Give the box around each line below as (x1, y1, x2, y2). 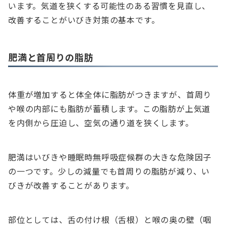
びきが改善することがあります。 (8, 179, 134, 191)
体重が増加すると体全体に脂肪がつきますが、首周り (8, 88, 212, 100)
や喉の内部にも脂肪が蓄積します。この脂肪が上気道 (8, 102, 211, 115)
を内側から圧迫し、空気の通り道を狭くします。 (8, 116, 194, 129)
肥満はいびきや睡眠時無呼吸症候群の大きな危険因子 (8, 150, 212, 163)
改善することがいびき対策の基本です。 (8, 13, 160, 26)
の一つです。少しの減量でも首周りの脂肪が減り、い (8, 164, 210, 177)
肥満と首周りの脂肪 (8, 50, 94, 64)
